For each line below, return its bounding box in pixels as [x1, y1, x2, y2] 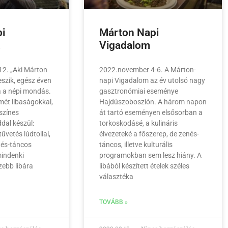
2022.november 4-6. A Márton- [99, 66, 196, 74]
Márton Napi [99, 26, 159, 39]
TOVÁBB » [99, 198, 128, 206]
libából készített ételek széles [99, 162, 189, 170]
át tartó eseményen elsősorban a [99, 108, 203, 117]
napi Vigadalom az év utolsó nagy [99, 76, 205, 85]
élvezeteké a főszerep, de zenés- [99, 130, 199, 138]
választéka [99, 173, 133, 181]
